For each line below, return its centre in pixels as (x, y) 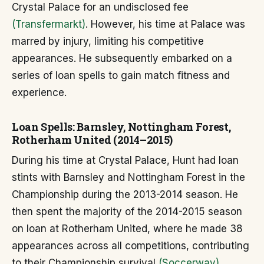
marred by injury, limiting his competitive (108, 42)
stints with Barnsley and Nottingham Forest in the (128, 178)
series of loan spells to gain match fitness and (121, 76)
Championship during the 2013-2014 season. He (125, 195)
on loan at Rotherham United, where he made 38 (127, 229)
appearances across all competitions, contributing (131, 246)
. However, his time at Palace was (165, 24)
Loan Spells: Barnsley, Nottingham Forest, (121, 127)
